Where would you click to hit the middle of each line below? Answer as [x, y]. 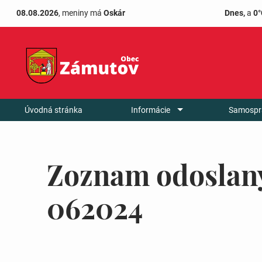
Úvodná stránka [53, 110]
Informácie [151, 110]
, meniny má [81, 13]
